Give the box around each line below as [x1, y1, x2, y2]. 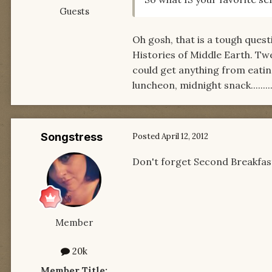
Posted [132, 131, 161, 141]
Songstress [41, 130, 103, 143]
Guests [59, 5, 89, 17]
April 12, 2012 [161, 131, 208, 141]
